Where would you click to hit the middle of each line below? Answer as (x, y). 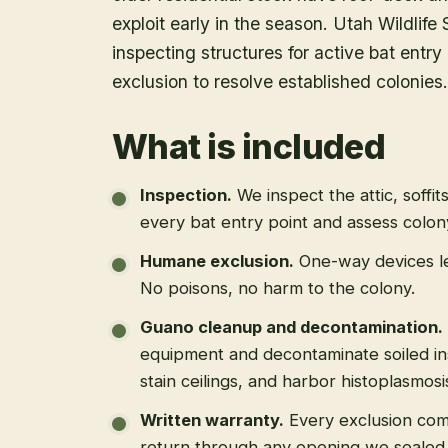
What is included (249, 147)
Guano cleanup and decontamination (289, 327)
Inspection (183, 195)
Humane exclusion (214, 261)
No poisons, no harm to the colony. (277, 288)
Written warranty (209, 420)
